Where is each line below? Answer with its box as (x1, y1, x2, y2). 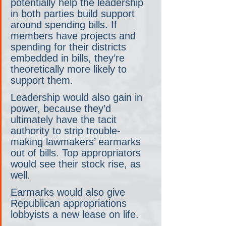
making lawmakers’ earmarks (11, 136, 144, 147)
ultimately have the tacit (11, 114, 120, 125)
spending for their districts (11, 41, 129, 52)
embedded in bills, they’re (11, 52, 128, 64)
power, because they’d (11, 102, 114, 114)
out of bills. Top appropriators (11, 147, 144, 158)
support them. (11, 74, 73, 86)
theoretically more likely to (11, 63, 130, 75)
